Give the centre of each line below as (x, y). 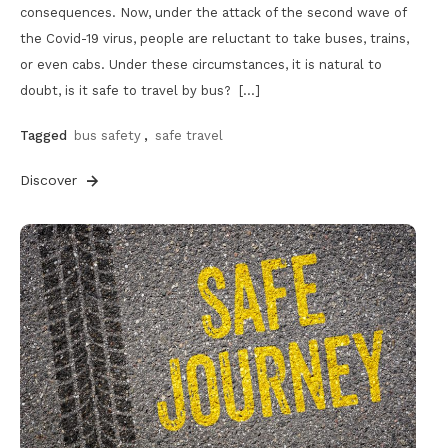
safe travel (189, 136)
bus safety (107, 136)
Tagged (45, 136)
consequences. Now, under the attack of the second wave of (213, 13)
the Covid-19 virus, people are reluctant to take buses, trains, (214, 39)
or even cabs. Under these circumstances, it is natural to (201, 65)
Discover (51, 180)
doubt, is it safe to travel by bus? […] (140, 91)
